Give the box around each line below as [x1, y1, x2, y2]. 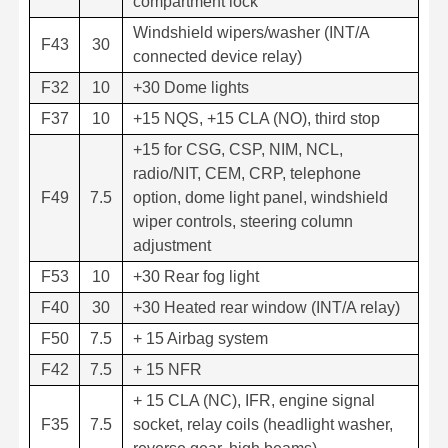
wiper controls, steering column [133, 212, 353, 230]
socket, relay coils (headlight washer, [133, 415, 393, 433]
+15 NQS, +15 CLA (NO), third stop [133, 109, 380, 127]
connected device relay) [133, 47, 302, 65]
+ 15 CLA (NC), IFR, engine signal [133, 391, 375, 409]
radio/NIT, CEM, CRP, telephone [133, 164, 361, 182]
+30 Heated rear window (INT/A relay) [133, 298, 400, 316]
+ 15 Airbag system [133, 329, 268, 347]
